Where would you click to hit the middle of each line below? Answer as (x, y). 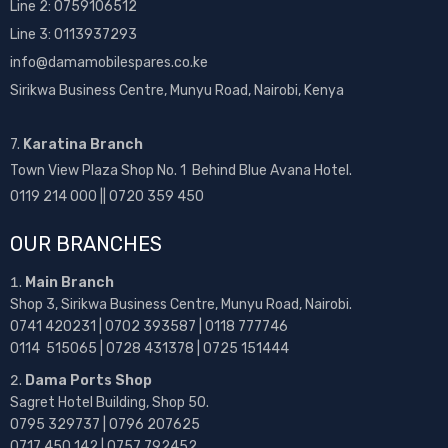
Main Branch (69, 283)
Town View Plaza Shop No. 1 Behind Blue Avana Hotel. (181, 171)
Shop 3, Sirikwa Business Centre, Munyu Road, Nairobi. (181, 305)
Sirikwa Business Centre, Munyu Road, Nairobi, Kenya (177, 91)
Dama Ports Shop (88, 381)
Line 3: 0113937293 (73, 35)
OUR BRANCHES (86, 244)
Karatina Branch (83, 145)
